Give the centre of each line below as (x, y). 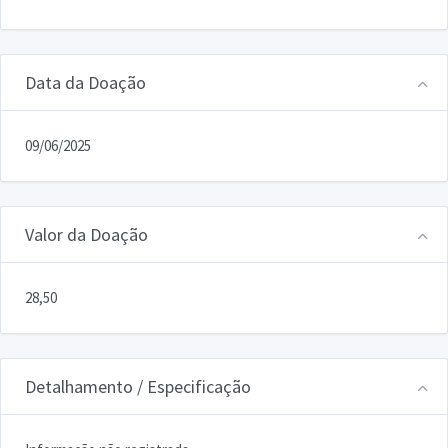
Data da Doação (85, 82)
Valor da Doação (86, 234)
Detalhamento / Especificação (138, 386)
